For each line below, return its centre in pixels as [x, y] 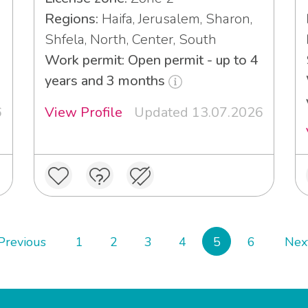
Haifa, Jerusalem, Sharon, [175, 19]
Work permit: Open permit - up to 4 [152, 60]
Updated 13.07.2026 [199, 112]
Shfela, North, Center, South [131, 39]
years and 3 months [107, 80]
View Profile [84, 112]
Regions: [71, 19]
